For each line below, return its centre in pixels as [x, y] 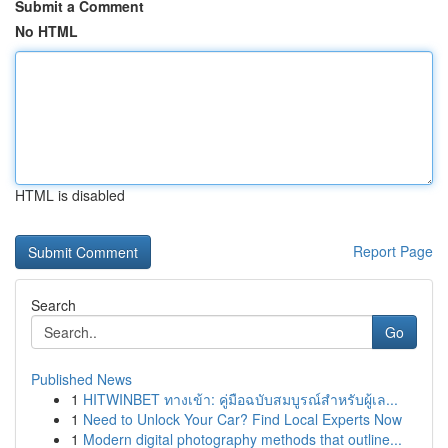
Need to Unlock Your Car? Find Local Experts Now [242, 419]
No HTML [46, 31]
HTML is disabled [70, 195]
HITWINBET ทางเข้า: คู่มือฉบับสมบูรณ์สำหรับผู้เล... [240, 399]
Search [53, 305]
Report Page [393, 251]
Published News [81, 379]
